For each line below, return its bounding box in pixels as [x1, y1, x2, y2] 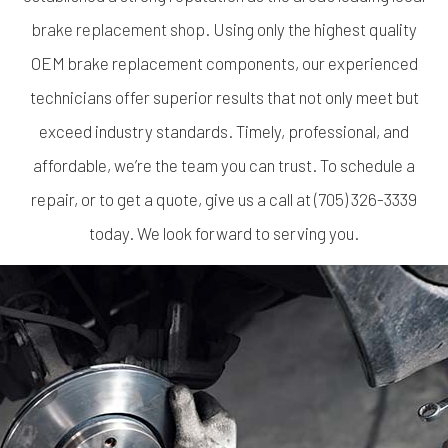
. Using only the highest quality [204, 19, 417, 40]
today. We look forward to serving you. [89, 223, 359, 244]
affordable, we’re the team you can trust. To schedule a [33, 155, 415, 176]
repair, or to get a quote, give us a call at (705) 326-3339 [31, 189, 417, 210]
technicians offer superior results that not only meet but [29, 87, 419, 108]
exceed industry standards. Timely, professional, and [39, 121, 409, 142]
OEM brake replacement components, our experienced [30, 53, 418, 74]
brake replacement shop [31, 19, 205, 40]
